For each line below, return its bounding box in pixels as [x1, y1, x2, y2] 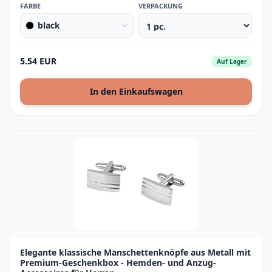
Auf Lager [217, 56, 247, 66]
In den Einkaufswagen [89, 86, 183, 97]
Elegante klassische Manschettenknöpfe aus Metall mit [20, 246, 251, 258]
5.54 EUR [20, 55, 56, 67]
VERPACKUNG [138, 1, 183, 10]
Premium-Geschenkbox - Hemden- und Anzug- [20, 257, 216, 268]
